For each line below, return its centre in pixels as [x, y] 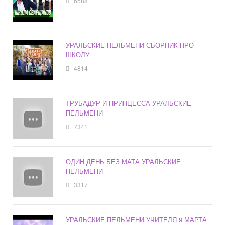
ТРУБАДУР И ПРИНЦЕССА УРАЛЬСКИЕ [129, 103]
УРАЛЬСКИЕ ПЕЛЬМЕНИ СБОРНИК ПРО [130, 45]
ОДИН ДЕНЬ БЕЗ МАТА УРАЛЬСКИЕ [124, 162]
